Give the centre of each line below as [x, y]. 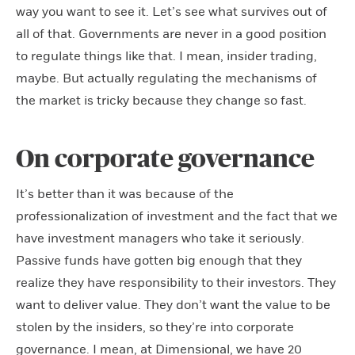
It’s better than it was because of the [125, 194]
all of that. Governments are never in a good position [171, 34]
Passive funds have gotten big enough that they [159, 260]
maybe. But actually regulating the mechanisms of [166, 78]
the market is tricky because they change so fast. [161, 100]
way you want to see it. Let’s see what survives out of [172, 11]
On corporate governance [165, 159]
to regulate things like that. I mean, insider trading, [166, 56]
